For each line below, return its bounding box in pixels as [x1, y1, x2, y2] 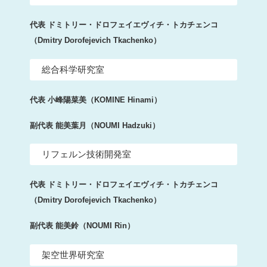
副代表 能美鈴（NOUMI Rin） [30, 221, 135, 231]
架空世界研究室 [42, 249, 104, 260]
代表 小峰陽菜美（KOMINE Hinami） [30, 95, 162, 104]
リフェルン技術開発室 [42, 149, 131, 160]
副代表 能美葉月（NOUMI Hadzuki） [30, 120, 160, 130]
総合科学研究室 [42, 64, 104, 74]
